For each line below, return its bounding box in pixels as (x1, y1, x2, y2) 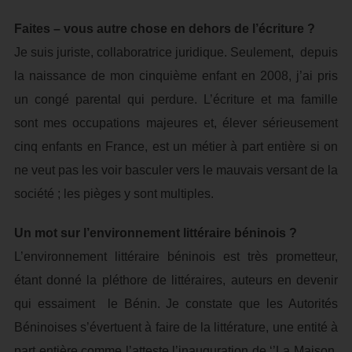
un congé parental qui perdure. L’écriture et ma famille (13, 93, 339, 106)
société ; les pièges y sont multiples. (13, 187, 214, 200)
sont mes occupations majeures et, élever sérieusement (13, 116, 339, 130)
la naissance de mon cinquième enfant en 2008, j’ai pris (13, 69, 339, 82)
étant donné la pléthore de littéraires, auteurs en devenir (13, 273, 339, 287)
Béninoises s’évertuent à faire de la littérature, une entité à (13, 321, 339, 334)
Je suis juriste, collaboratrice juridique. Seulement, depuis (13, 46, 339, 59)
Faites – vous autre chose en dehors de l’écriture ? (13, 22, 315, 35)
